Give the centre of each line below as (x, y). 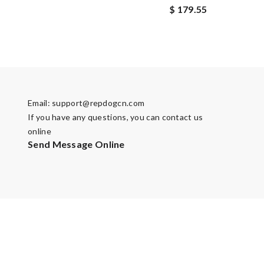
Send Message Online (76, 144)
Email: (40, 103)
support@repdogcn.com (98, 103)
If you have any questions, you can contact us (115, 117)
